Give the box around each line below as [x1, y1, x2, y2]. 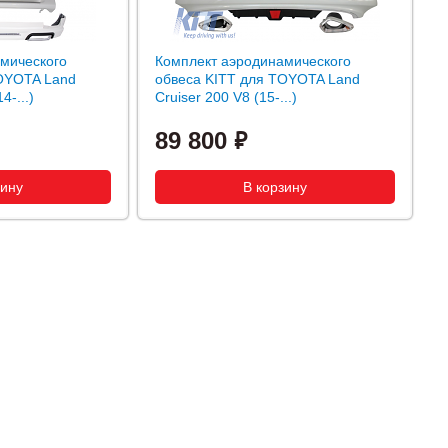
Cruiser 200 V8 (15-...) [155, 89, 297, 105]
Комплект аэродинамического [155, 53, 351, 69]
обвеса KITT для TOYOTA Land [155, 71, 360, 87]
